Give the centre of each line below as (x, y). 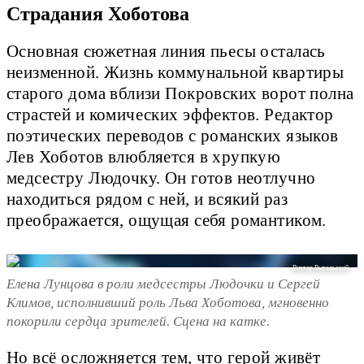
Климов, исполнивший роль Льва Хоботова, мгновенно (168, 303)
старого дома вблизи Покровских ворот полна (180, 94)
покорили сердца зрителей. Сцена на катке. (138, 322)
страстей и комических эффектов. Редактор (170, 115)
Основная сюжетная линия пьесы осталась (166, 52)
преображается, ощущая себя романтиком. (167, 221)
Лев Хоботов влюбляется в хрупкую (144, 157)
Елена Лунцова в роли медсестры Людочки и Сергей (163, 284)
